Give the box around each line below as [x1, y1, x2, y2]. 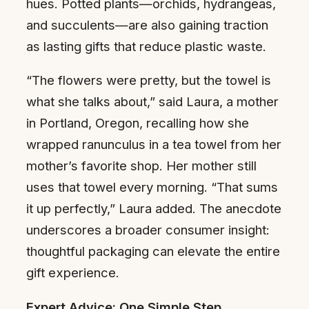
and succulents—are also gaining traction [26, 17, 268, 32]
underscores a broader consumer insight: [26, 222, 270, 238]
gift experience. [26, 265, 119, 281]
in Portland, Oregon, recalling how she [26, 115, 249, 131]
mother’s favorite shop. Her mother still [26, 158, 257, 174]
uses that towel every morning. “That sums [26, 179, 278, 195]
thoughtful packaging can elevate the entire [26, 243, 280, 259]
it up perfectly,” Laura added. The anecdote [26, 201, 281, 217]
